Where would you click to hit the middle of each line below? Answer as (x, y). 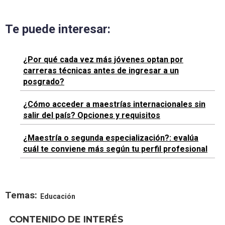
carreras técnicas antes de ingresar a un (101, 70)
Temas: (21, 195)
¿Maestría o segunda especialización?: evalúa (111, 138)
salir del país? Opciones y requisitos (92, 115)
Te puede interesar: (58, 29)
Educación (58, 196)
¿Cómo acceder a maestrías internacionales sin (114, 104)
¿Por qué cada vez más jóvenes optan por (103, 59)
